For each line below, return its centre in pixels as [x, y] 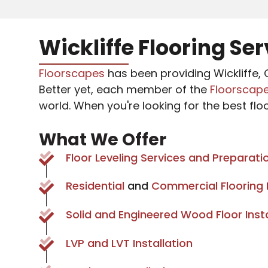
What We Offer [102, 139]
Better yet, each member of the [124, 89]
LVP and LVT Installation [129, 243]
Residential [95, 186]
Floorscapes [71, 73]
